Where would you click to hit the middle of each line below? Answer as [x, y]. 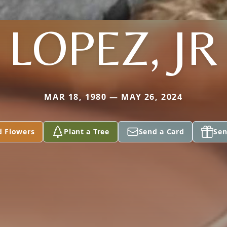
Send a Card [161, 131]
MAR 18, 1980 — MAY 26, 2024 [113, 97]
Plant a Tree [87, 131]
